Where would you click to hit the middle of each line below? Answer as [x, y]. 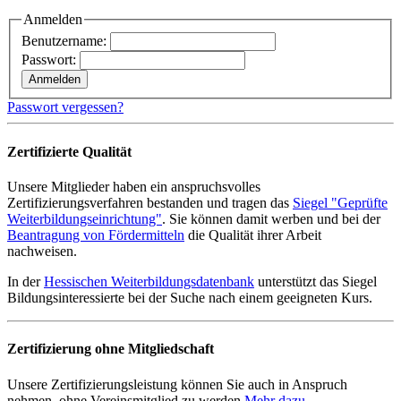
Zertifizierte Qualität [69, 151]
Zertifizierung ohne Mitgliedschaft [111, 349]
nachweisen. [42, 251]
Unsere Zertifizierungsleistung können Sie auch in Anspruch [177, 384]
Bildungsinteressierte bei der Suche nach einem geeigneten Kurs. [190, 298]
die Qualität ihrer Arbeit [253, 235]
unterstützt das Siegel [316, 282]
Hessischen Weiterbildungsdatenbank [149, 282]
